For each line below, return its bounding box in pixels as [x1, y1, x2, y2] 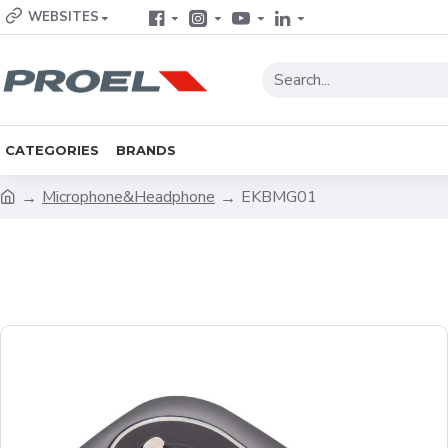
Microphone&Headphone [42, 186, 215, 208]
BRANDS [116, 141, 176, 158]
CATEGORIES [5, 141, 99, 158]
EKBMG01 [241, 186, 317, 208]
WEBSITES [28, 8, 99, 26]
